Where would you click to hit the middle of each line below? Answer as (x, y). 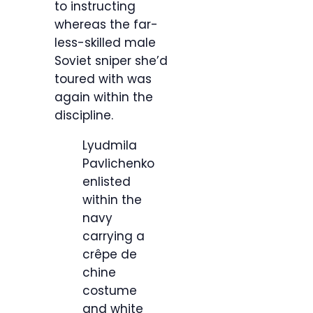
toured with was (103, 79)
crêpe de (110, 255)
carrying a (114, 236)
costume (110, 291)
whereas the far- (106, 25)
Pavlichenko (118, 164)
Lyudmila (110, 146)
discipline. (84, 116)
